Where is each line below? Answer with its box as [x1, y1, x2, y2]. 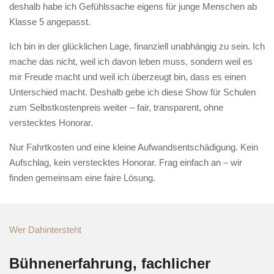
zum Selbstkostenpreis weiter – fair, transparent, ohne [9, 102, 223, 113]
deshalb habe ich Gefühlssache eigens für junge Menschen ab [9, 1, 257, 12]
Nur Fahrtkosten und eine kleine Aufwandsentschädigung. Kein [9, 142, 258, 153]
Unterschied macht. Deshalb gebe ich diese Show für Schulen [9, 87, 256, 98]
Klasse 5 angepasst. [9, 17, 91, 28]
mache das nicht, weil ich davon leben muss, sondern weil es [9, 56, 253, 67]
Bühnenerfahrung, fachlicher [9, 254, 210, 272]
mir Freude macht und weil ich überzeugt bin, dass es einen [9, 72, 246, 83]
